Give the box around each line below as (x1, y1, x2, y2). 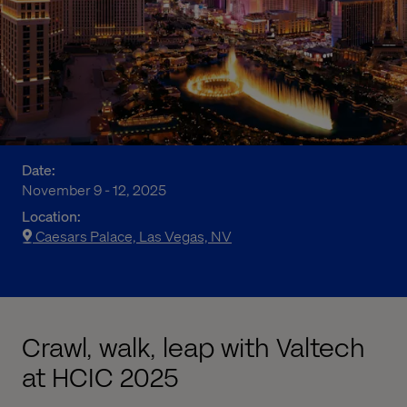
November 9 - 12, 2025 (22, 179, 166, 199)
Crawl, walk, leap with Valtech (22, 330, 365, 366)
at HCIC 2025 (22, 360, 179, 396)
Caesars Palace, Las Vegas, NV (35, 225, 232, 245)
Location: (22, 205, 81, 225)
